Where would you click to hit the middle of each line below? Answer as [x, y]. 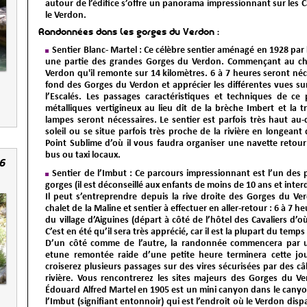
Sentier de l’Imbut [89, 173]
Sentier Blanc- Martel [95, 50]
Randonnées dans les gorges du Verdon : [129, 33]
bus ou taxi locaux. [83, 155]
